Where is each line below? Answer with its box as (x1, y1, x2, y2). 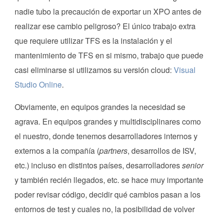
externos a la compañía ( (15, 145, 99, 156)
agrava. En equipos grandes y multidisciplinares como (15, 115, 201, 127)
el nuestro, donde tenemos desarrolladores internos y (15, 130, 198, 142)
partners (99, 145, 127, 156)
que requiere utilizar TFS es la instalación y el (15, 35, 172, 46)
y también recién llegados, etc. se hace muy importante (15, 174, 203, 185)
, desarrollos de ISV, (127, 145, 196, 156)
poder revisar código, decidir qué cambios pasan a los (15, 188, 200, 200)
